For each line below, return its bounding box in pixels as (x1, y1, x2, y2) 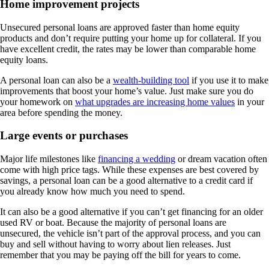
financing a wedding (98, 154, 175, 165)
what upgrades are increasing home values (75, 96, 235, 107)
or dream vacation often (175, 154, 267, 165)
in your (235, 96, 264, 107)
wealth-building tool (113, 74, 189, 85)
